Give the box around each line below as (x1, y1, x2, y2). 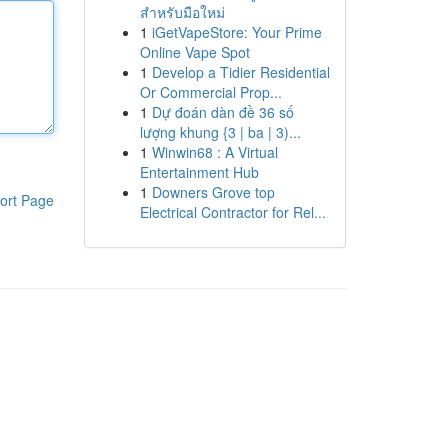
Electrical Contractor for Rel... (139, 202, 326, 222)
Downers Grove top (151, 182, 275, 202)
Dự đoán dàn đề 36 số (151, 102, 294, 122)
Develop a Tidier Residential (151, 62, 330, 82)
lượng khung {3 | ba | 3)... (139, 122, 301, 142)
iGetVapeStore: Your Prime (151, 22, 322, 42)
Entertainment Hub (139, 162, 259, 182)
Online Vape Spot (139, 42, 250, 62)
